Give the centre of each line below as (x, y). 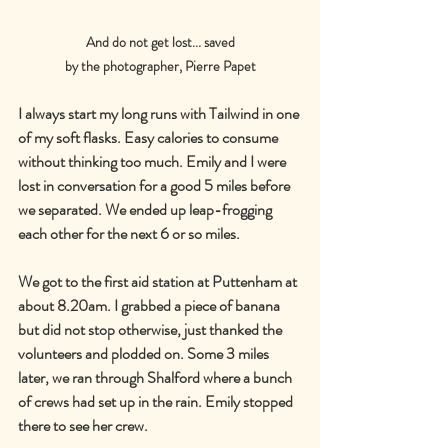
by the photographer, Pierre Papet (160, 65)
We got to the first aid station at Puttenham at (159, 281)
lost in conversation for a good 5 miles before (155, 185)
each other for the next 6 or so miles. (129, 233)
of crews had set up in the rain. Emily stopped (157, 401)
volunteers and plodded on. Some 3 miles (145, 353)
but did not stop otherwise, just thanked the (151, 329)
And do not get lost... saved (160, 41)
